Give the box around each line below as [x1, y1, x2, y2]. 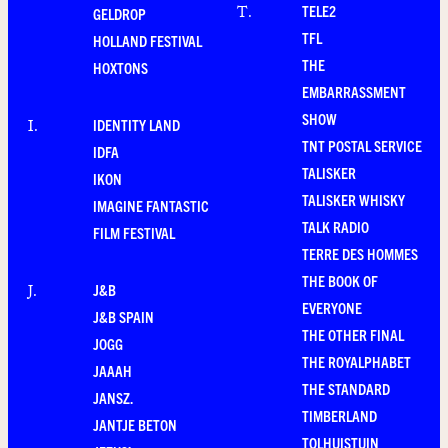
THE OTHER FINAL [302, 325, 404, 345]
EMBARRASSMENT [302, 82, 406, 102]
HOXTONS [93, 58, 148, 78]
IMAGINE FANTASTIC [93, 196, 209, 216]
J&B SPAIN [93, 307, 154, 327]
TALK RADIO [302, 217, 369, 237]
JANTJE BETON [93, 415, 177, 435]
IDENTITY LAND [93, 115, 180, 135]
